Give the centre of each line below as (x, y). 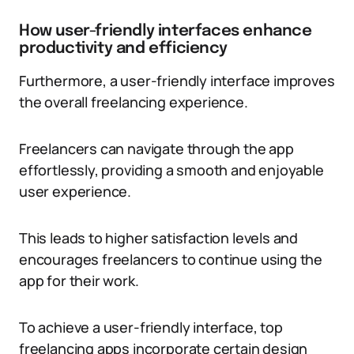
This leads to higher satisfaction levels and (159, 238)
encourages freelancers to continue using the (171, 259)
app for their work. (79, 281)
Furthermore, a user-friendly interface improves (177, 81)
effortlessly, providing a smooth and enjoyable (171, 170)
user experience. (75, 191)
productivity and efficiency (123, 49)
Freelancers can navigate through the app (156, 149)
